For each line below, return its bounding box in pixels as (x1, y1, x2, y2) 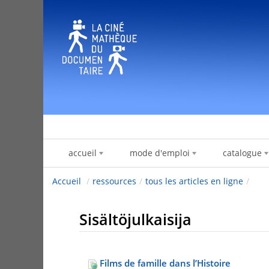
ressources (92, 175, 136, 187)
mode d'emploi (130, 147, 190, 159)
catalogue (223, 147, 262, 159)
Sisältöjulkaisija (79, 209, 192, 230)
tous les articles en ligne (145, 175, 243, 187)
